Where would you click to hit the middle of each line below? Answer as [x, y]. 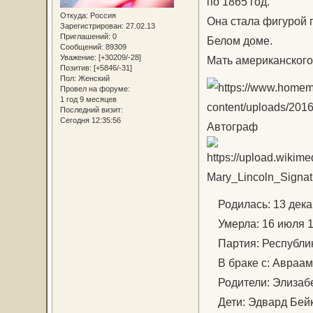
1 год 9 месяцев [88, 100]
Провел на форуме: [95, 89]
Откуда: [74, 16]
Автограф [232, 127]
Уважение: [78, 58]
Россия [102, 16]
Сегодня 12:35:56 [90, 121]
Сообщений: [81, 47]
